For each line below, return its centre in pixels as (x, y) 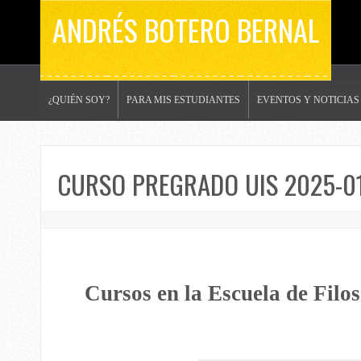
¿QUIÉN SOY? (79, 100)
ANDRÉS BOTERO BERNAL (186, 29)
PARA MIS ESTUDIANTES (183, 100)
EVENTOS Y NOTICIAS (308, 100)
